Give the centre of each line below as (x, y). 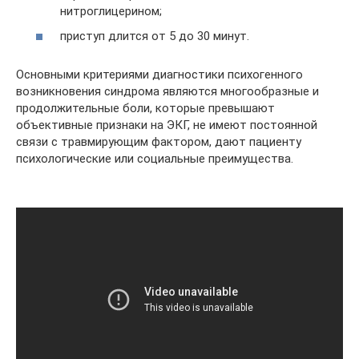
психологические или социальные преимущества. (155, 159)
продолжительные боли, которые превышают (145, 108)
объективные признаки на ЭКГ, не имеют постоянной (167, 125)
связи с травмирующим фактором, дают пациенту (159, 142)
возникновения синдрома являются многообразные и (167, 91)
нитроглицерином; (111, 11)
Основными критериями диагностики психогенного (159, 75)
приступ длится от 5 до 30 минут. (155, 36)
